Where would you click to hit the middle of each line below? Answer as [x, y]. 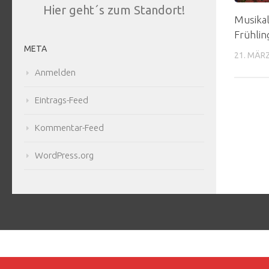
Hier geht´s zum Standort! [114, 10]
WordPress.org [64, 156]
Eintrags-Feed [62, 100]
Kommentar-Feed [69, 128]
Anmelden [55, 73]
